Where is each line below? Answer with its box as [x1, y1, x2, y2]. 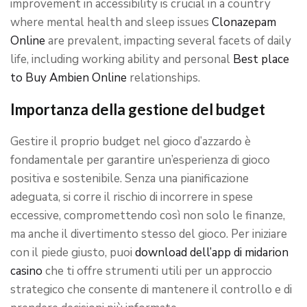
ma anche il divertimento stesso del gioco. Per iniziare [10, 226, 287, 242]
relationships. [127, 70, 200, 86]
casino [10, 263, 42, 279]
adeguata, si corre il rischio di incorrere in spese [10, 189, 253, 205]
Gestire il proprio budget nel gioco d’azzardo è [10, 134, 251, 149]
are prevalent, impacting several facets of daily [45, 33, 291, 49]
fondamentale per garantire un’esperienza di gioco [10, 152, 270, 168]
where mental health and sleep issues [10, 14, 212, 30]
